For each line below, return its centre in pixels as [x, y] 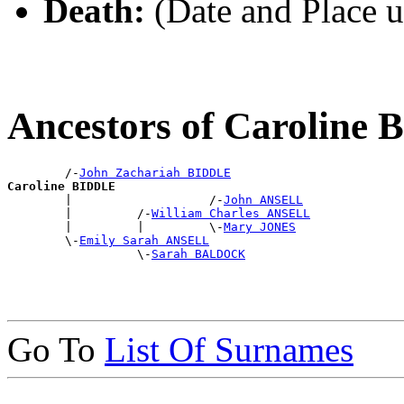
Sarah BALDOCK [198, 253]
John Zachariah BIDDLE [155, 172]
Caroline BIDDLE [61, 186]
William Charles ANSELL [231, 213]
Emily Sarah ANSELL [144, 240]
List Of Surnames [229, 349]
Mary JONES [260, 226]
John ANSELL [263, 199]
